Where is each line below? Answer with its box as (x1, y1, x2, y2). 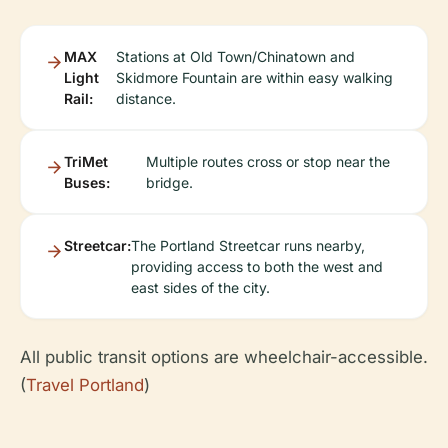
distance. (115, 90, 176, 108)
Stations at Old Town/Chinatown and (115, 48, 355, 66)
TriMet (64, 153, 108, 171)
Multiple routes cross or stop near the (145, 153, 390, 171)
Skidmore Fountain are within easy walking (115, 69, 393, 87)
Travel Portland (26, 375, 144, 396)
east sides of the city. (131, 279, 270, 297)
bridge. (145, 174, 193, 192)
